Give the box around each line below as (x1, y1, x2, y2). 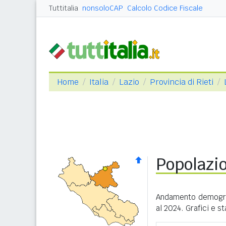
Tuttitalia (49, 4, 78, 13)
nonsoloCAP (82, 4, 123, 13)
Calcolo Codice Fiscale (127, 4, 203, 13)
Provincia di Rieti (150, 77, 213, 87)
